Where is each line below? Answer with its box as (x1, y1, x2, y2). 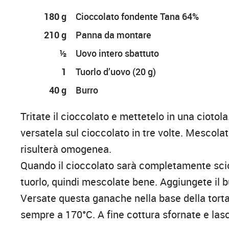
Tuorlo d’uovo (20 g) (76, 65, 156, 78)
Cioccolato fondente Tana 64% (76, 10, 199, 23)
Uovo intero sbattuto (76, 47, 159, 60)
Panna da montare (76, 29, 152, 41)
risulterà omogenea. (20, 142, 112, 156)
